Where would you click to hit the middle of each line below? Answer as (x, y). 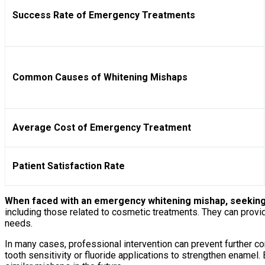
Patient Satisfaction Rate (69, 166)
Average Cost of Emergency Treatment (102, 128)
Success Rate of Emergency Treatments (104, 15)
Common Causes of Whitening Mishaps (100, 77)
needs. (19, 224)
